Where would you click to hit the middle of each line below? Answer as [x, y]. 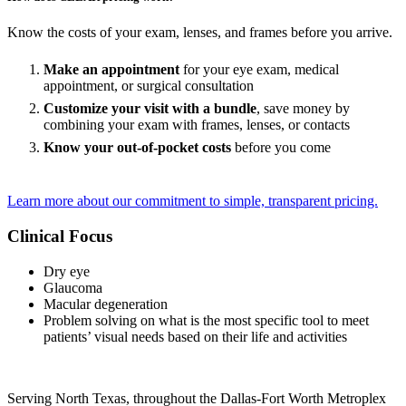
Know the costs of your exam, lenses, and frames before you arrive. [200, 33]
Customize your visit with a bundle [150, 109]
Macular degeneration [106, 304]
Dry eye [67, 271]
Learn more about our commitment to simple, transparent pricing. [193, 201]
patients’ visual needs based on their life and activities [195, 336]
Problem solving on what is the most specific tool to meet [206, 320]
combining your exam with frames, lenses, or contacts [197, 125]
